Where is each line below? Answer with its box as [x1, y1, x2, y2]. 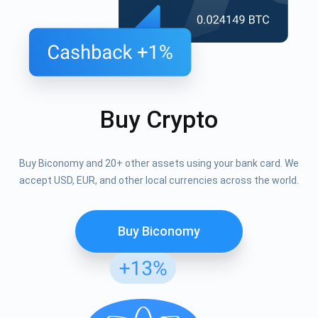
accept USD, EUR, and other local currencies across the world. [19, 175, 299, 187]
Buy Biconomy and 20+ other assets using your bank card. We [19, 158, 299, 170]
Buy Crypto [100, 105, 218, 134]
